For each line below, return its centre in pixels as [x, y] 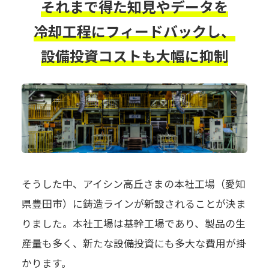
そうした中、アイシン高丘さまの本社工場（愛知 [133, 183]
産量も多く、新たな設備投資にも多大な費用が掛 [134, 243]
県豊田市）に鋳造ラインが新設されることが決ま [134, 203]
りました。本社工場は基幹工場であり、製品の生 [133, 223]
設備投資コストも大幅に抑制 [134, 55]
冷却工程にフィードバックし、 [134, 31]
